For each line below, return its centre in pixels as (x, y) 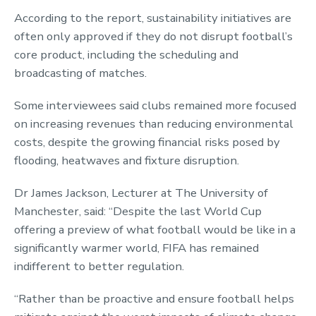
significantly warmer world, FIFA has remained (136, 248)
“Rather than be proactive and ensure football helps (154, 298)
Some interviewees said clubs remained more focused (155, 105)
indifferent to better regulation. (99, 266)
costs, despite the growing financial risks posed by (147, 142)
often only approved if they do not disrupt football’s (153, 36)
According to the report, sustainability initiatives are (153, 18)
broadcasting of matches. (80, 73)
